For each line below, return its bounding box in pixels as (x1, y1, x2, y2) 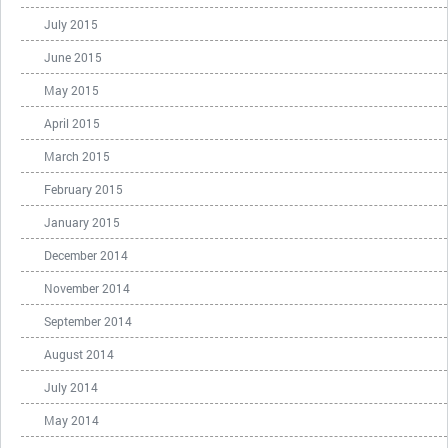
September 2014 (44, 313, 132, 329)
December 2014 (44, 247, 128, 263)
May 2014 (44, 412, 99, 428)
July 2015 (44, 16, 98, 32)
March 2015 (44, 148, 110, 164)
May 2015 (44, 82, 99, 98)
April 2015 (44, 115, 100, 131)
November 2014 (44, 280, 130, 296)
